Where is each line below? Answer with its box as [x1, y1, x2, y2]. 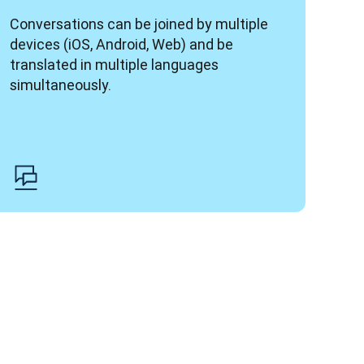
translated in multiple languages [10, 55, 219, 74]
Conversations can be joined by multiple [10, 15, 268, 33]
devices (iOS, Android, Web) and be [10, 35, 233, 54]
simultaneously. [10, 76, 111, 94]
